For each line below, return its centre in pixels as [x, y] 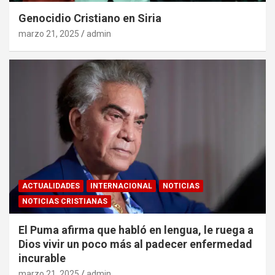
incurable [42, 258]
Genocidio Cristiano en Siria [90, 18]
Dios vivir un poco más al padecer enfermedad [135, 244]
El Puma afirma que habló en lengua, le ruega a [136, 230]
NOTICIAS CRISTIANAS [65, 202]
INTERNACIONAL [121, 186]
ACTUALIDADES [51, 186]
